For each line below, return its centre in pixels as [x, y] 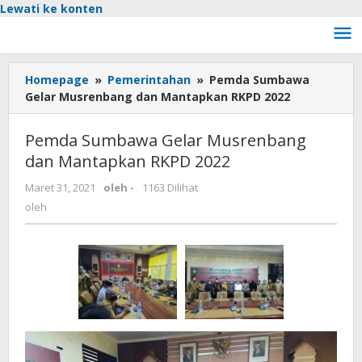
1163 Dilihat [170, 187]
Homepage [57, 80]
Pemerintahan [149, 80]
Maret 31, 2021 [60, 187]
